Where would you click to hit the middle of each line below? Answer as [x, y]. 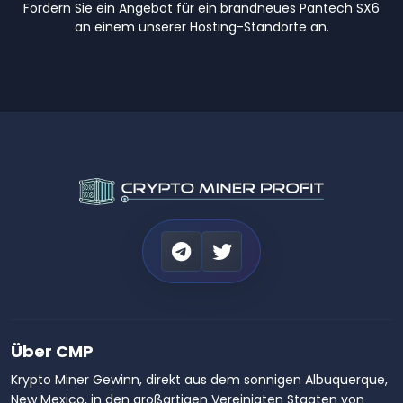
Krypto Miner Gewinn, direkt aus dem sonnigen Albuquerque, [199, 380]
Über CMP [52, 352]
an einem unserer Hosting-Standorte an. [201, 27]
